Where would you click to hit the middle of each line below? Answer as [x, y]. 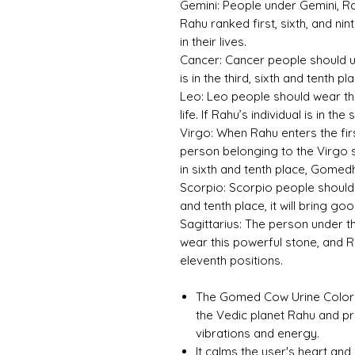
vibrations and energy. [258, 334]
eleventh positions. [231, 261]
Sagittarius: [211, 224]
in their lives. [213, 42]
